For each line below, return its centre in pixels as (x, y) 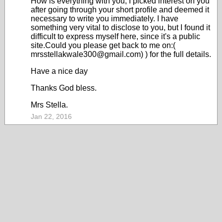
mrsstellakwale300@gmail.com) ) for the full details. (121, 54)
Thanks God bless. (64, 88)
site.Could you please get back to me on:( (103, 45)
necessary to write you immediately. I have (105, 19)
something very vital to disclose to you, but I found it (120, 28)
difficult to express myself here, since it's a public (115, 36)
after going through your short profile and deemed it (120, 10)
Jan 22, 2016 (51, 116)
